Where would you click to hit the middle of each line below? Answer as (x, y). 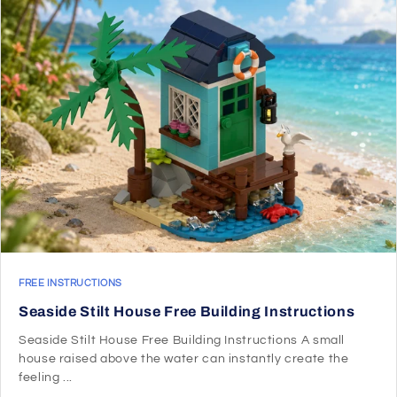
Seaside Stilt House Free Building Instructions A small (182, 340)
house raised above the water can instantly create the (184, 358)
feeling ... (46, 377)
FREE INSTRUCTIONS (70, 283)
